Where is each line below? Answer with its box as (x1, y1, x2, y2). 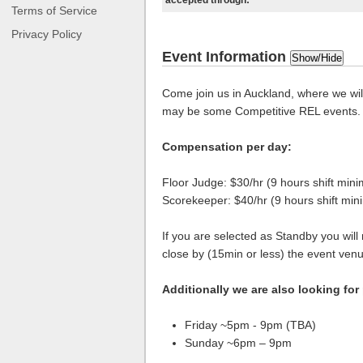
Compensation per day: (162, 140, 292, 153)
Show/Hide (292, 52, 342, 64)
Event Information (162, 49, 290, 65)
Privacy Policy (11, 27, 82, 41)
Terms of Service (11, 3, 97, 17)
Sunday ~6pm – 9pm (185, 336, 292, 349)
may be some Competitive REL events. (162, 105, 361, 117)
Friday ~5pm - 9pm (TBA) (185, 318, 316, 331)
